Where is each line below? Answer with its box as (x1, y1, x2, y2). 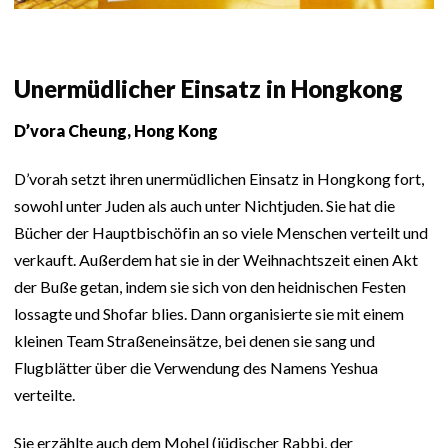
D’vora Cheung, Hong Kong (14, 120, 218, 140)
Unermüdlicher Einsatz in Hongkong (14, 73, 403, 103)
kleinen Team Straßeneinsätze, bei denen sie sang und (14, 330, 375, 350)
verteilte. (14, 384, 75, 404)
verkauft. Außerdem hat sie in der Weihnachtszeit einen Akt (14, 249, 418, 269)
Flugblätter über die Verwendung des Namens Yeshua (14, 357, 378, 377)
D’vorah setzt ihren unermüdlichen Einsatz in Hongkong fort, (14, 168, 424, 188)
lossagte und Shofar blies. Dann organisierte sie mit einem (14, 303, 404, 323)
